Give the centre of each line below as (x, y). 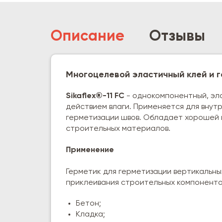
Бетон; (88, 203)
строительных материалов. (118, 129)
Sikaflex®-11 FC (96, 96)
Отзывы (177, 37)
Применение (90, 150)
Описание (87, 37)
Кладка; (90, 214)
